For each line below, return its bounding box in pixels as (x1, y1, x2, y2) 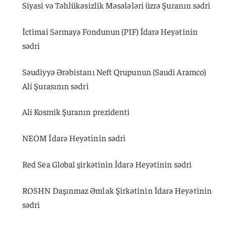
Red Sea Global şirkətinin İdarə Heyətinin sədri (22, 158, 192, 169)
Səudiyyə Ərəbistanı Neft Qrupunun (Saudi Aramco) (22, 66, 206, 77)
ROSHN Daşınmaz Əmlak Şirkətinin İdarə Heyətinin (22, 184, 212, 196)
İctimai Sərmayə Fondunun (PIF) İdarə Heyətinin (22, 25, 198, 37)
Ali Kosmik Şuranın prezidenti (22, 106, 130, 118)
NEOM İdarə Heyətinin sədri (22, 132, 126, 144)
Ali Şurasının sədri (22, 80, 89, 91)
